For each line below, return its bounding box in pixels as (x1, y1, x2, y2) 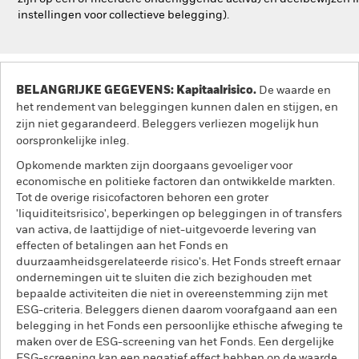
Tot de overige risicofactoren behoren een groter (16, 192, 268, 204)
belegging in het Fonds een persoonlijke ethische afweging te (16, 321, 343, 332)
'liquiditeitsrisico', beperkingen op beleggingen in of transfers (16, 208, 342, 220)
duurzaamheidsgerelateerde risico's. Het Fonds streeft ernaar (16, 256, 341, 268)
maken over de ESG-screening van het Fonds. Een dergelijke (16, 337, 334, 348)
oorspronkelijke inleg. (16, 135, 129, 147)
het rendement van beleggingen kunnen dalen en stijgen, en (16, 102, 338, 113)
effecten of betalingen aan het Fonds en (16, 240, 228, 252)
